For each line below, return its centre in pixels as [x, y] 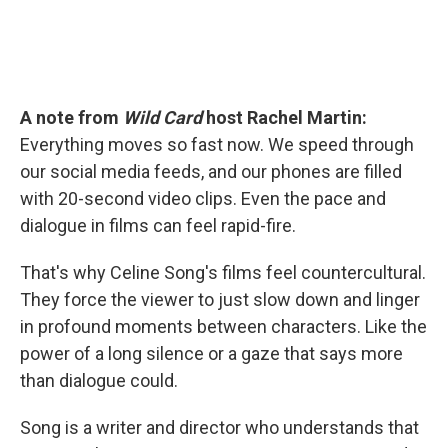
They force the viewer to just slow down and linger [220, 299]
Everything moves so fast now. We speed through [217, 144]
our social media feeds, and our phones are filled [211, 171]
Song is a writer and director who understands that [219, 427]
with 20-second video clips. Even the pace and [203, 198]
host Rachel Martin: [284, 117]
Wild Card [162, 117]
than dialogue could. [99, 380]
